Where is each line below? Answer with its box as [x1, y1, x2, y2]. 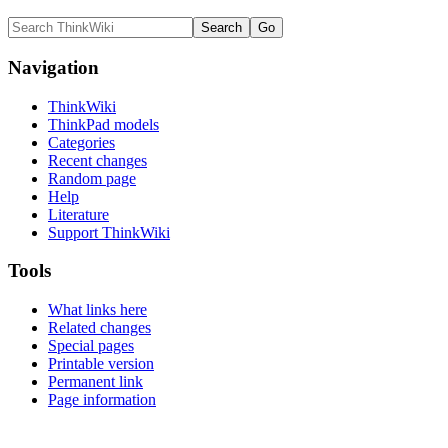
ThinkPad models [48, 115, 159, 133]
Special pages [48, 337, 134, 355]
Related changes [48, 319, 151, 337]
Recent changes [48, 151, 147, 169]
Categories [48, 133, 115, 151]
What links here [48, 301, 147, 319]
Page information [48, 391, 156, 409]
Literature [48, 205, 109, 223]
